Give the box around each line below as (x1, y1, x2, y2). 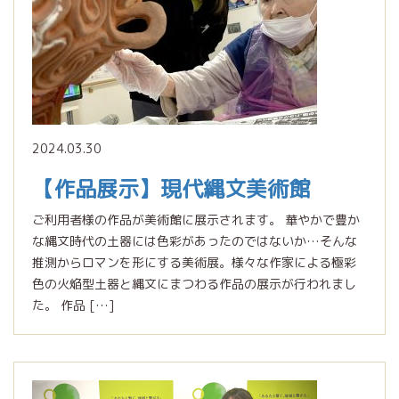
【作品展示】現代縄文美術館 (32, 174, 310, 205)
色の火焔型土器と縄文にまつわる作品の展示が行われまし (32, 275, 356, 293)
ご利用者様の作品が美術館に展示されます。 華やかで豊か (32, 211, 360, 229)
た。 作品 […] (32, 297, 115, 314)
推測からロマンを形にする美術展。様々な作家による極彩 (32, 254, 356, 272)
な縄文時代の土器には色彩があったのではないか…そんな (32, 232, 357, 250)
